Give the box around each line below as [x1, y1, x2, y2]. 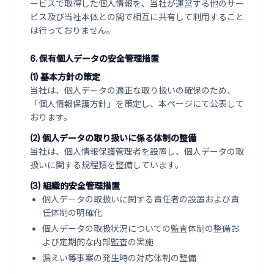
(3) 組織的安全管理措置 [30, 180, 120, 191]
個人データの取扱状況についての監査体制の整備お [42, 223, 239, 234]
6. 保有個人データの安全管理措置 [30, 53, 159, 64]
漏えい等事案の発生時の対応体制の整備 [42, 253, 196, 263]
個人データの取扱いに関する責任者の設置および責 [42, 194, 239, 204]
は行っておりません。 [30, 25, 115, 35]
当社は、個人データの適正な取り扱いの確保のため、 [30, 85, 235, 95]
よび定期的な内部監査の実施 [42, 237, 154, 247]
